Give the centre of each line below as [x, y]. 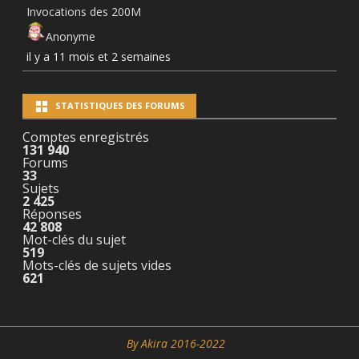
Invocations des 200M [84, 11]
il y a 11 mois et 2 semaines [99, 56]
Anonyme [71, 36]
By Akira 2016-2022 [175, 343]
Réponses [52, 214]
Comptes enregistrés [86, 137]
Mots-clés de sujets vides [97, 265]
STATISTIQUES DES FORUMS [120, 105]
